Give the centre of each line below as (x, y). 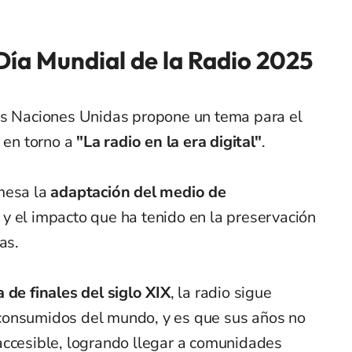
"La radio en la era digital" (169, 141)
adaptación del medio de (138, 192)
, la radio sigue (221, 292)
